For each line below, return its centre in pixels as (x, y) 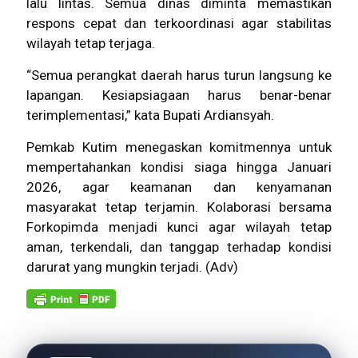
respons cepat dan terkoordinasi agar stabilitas (179, 24)
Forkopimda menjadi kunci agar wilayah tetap (179, 227)
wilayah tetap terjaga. (91, 44)
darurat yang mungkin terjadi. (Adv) (132, 267)
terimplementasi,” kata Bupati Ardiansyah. (150, 115)
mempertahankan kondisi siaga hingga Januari (179, 167)
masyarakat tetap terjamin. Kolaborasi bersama (179, 207)
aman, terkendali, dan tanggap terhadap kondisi (179, 247)
